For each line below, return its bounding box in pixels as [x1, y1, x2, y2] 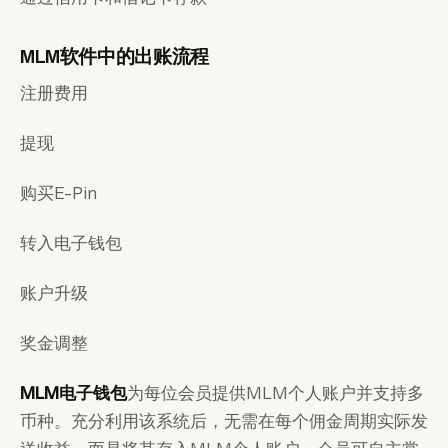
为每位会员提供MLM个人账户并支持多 [127, 382, 424, 403]
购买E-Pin [20, 182, 97, 203]
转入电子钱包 [20, 232, 122, 253]
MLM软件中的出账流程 [20, 45, 209, 67]
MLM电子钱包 [20, 382, 127, 403]
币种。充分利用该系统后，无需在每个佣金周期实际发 [20, 410, 428, 431]
